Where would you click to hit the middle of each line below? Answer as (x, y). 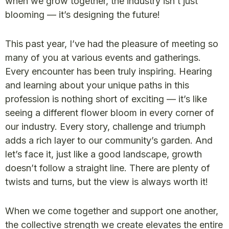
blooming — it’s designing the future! (83, 15)
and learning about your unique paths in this (97, 85)
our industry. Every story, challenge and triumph (105, 127)
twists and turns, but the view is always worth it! (107, 182)
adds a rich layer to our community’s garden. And (109, 140)
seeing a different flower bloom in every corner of (110, 113)
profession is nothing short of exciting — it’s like (106, 99)
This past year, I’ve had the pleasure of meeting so (112, 44)
